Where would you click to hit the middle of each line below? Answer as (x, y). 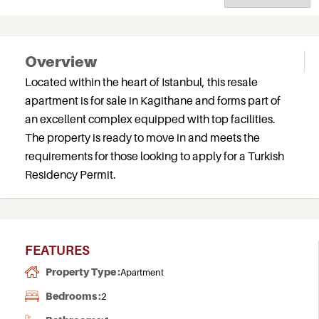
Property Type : (83, 272)
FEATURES (57, 250)
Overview (61, 62)
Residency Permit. (70, 174)
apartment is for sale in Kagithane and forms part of (153, 100)
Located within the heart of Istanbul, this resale (141, 82)
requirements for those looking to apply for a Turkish (155, 156)
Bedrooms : (73, 296)
